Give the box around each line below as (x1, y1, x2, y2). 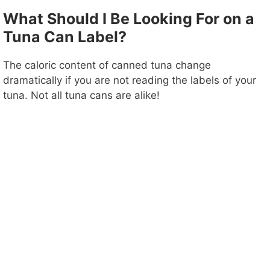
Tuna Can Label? (3, 28, 127, 46)
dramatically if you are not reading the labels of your (3, 74, 256, 87)
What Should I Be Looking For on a (3, 10, 254, 28)
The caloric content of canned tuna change (3, 59, 211, 72)
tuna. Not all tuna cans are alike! (3, 89, 160, 102)
